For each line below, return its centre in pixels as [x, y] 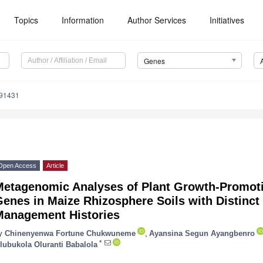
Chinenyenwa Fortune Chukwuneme [70, 233]
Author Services [157, 20]
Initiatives [227, 20]
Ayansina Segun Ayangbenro [202, 233]
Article [55, 166]
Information [83, 20]
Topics [26, 20]
